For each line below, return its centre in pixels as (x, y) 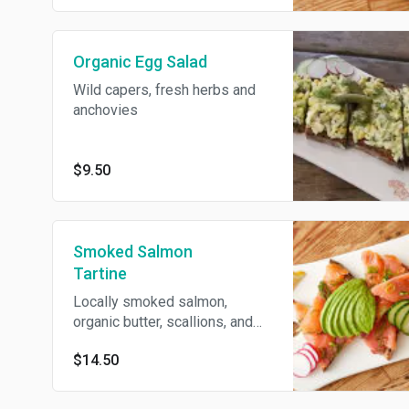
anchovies (105, 110)
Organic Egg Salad (140, 62)
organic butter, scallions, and (163, 322)
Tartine (100, 273)
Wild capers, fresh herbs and (164, 90)
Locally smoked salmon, (150, 302)
